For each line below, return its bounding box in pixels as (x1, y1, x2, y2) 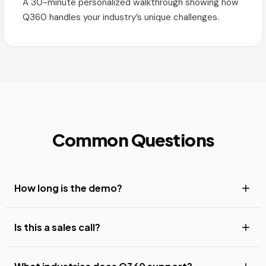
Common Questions (52, 129, 214, 150)
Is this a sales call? (14, 221, 100, 233)
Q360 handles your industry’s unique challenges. (23, 11, 219, 23)
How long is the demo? (14, 182, 122, 194)
